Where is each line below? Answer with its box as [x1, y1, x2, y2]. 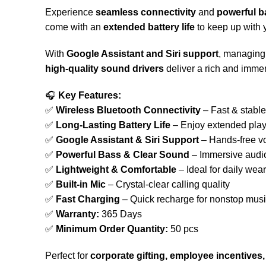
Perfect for [45, 251, 90, 261]
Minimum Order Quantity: [56, 224, 168, 234]
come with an [45, 22, 103, 32]
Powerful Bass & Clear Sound [56, 150, 189, 160]
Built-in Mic [56, 179, 106, 189]
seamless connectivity [96, 7, 196, 17]
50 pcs [168, 224, 198, 234]
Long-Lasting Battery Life [56, 120, 170, 130]
